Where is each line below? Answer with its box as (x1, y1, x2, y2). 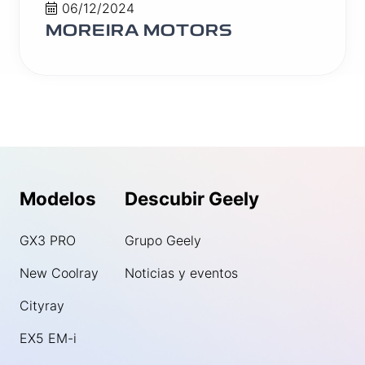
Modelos (20, 187, 96, 209)
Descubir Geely (125, 187, 259, 209)
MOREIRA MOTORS (46, 22, 232, 38)
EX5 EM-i (20, 330, 77, 346)
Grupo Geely (125, 232, 201, 248)
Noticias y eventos (125, 265, 238, 281)
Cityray (20, 297, 64, 314)
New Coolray (20, 265, 99, 281)
